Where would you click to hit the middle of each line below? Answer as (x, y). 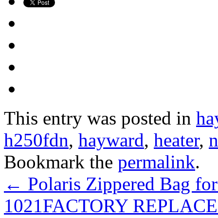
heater (176, 140)
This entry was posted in (100, 118)
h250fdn (36, 140)
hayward (111, 140)
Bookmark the (61, 162)
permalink (156, 162)
